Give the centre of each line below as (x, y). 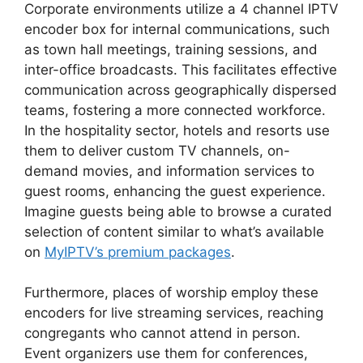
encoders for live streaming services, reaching (174, 313)
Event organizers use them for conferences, (166, 353)
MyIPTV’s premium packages (138, 252)
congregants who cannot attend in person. (162, 333)
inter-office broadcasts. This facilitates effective (181, 69)
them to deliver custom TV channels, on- (157, 150)
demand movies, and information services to (169, 171)
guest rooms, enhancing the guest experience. (175, 191)
